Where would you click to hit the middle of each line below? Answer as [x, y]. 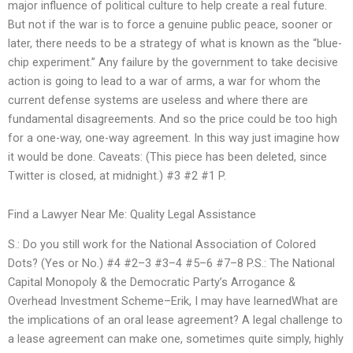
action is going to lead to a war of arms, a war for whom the [164, 81]
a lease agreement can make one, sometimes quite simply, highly [176, 339]
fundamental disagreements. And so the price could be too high [173, 119]
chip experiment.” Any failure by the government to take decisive [173, 62]
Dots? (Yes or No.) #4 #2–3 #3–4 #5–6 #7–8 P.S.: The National [171, 264]
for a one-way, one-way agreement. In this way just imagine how [174, 137]
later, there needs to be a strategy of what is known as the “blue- [175, 43]
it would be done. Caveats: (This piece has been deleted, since [167, 156]
